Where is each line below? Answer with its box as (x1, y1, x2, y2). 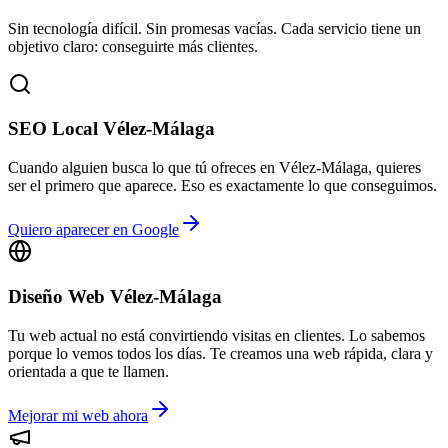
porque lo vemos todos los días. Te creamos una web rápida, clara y (8, 344, 433, 362)
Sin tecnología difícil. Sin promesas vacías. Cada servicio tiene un (8, 19, 421, 37)
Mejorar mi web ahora (8, 406, 148, 424)
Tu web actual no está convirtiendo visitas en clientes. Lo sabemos (8, 326, 425, 344)
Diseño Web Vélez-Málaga (8, 285, 222, 307)
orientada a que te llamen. (8, 362, 169, 380)
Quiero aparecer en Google (8, 221, 179, 239)
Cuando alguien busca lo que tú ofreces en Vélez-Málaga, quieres (8, 159, 421, 177)
